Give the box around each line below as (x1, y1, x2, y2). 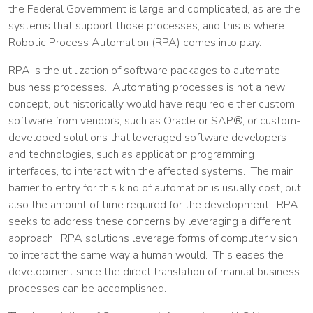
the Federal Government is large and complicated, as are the (8, 1, 300, 17)
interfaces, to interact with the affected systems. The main (8, 163, 294, 179)
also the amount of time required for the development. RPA (8, 197, 298, 212)
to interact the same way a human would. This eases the (8, 247, 284, 263)
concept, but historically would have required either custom (8, 96, 295, 112)
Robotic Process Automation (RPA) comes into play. (8, 35, 261, 50)
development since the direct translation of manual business (8, 264, 300, 279)
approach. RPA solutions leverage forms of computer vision (8, 231, 298, 246)
